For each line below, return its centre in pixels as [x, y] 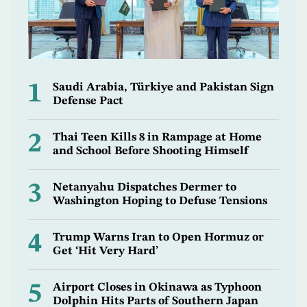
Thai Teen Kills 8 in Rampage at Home [157, 137]
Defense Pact [88, 101]
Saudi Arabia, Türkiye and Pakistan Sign [163, 87]
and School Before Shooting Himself [150, 151]
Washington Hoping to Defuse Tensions [160, 201]
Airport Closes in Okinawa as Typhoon [157, 287]
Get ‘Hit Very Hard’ [106, 251]
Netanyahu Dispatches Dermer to [145, 187]
